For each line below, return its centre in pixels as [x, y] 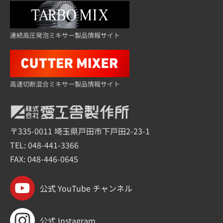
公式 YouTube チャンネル [86, 188]
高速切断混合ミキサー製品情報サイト [65, 84]
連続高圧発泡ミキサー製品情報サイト [65, 35]
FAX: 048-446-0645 [44, 159]
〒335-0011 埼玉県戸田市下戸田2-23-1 [80, 131]
